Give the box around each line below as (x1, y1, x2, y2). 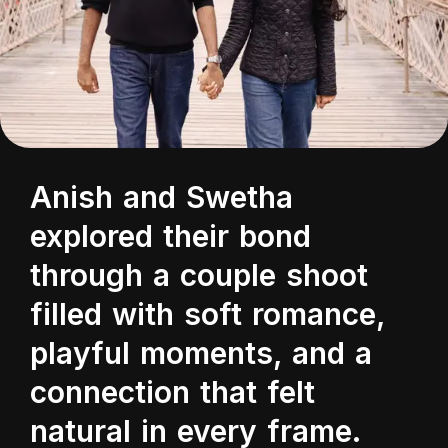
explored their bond (30, 218, 311, 254)
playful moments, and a (30, 335, 372, 371)
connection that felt (30, 374, 315, 410)
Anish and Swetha (30, 179, 293, 215)
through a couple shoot (30, 257, 368, 293)
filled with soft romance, (30, 296, 385, 332)
